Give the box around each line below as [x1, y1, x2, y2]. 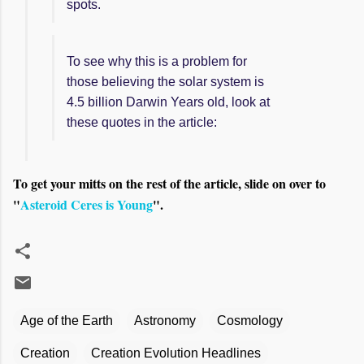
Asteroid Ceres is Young [20, 195, 153, 214]
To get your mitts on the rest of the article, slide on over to [13, 174, 326, 193]
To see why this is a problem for [67, 54, 247, 68]
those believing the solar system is [67, 75, 264, 89]
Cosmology [217, 314, 283, 327]
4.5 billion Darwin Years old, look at [67, 95, 270, 109]
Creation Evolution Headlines [91, 346, 261, 360]
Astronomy [134, 314, 196, 327]
